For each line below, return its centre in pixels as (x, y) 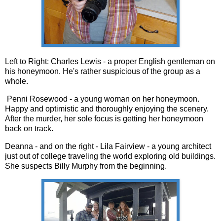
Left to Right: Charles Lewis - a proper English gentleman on (110, 62)
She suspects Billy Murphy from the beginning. (87, 166)
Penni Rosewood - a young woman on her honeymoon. (102, 99)
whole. (17, 81)
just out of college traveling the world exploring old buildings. (110, 156)
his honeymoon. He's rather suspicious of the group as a (103, 72)
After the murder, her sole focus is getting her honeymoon (104, 119)
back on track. (30, 129)
